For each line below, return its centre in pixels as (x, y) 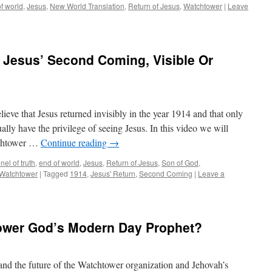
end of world (59, 162)
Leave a (211, 173)
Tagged (56, 173)
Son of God (180, 162)
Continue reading (75, 142)
